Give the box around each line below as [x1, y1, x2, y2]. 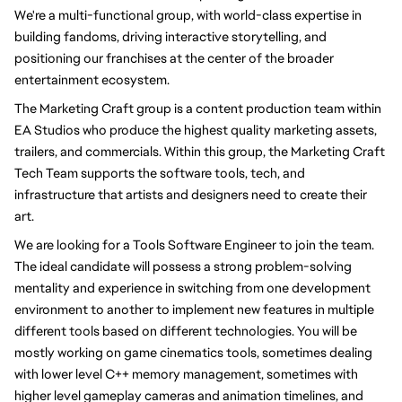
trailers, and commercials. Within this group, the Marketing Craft [14, 143, 385, 160]
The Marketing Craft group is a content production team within [14, 100, 381, 117]
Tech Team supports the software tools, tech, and [14, 164, 305, 181]
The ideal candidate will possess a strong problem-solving [14, 258, 352, 275]
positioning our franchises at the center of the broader [14, 49, 334, 66]
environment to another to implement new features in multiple [14, 301, 374, 318]
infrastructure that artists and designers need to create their [14, 186, 367, 203]
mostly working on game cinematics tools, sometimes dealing [14, 344, 372, 361]
